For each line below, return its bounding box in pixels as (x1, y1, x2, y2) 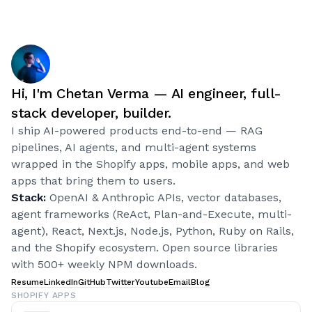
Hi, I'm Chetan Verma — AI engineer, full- (11, 85, 281, 102)
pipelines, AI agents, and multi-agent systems (11, 141, 256, 154)
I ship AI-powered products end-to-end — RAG (11, 124, 263, 137)
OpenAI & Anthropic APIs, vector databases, (46, 191, 281, 204)
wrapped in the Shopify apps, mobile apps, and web (11, 157, 290, 171)
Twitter (106, 277, 135, 287)
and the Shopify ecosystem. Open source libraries (11, 241, 278, 254)
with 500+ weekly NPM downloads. (11, 258, 197, 271)
